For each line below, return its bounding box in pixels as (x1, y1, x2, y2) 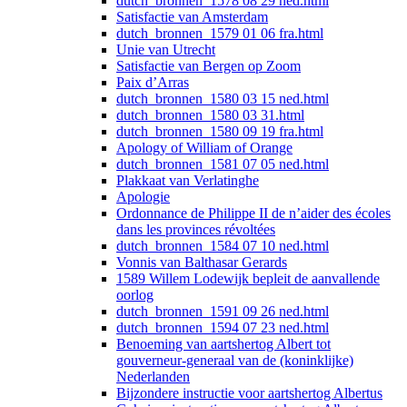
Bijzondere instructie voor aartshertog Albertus (116, 385, 382, 402)
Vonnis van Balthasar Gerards (116, 254, 287, 271)
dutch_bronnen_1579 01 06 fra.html (116, 25, 323, 42)
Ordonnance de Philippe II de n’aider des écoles (116, 205, 391, 222)
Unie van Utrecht (116, 42, 215, 58)
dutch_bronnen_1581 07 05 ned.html (116, 156, 329, 173)
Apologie (116, 189, 170, 205)
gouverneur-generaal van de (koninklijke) (116, 352, 353, 369)
